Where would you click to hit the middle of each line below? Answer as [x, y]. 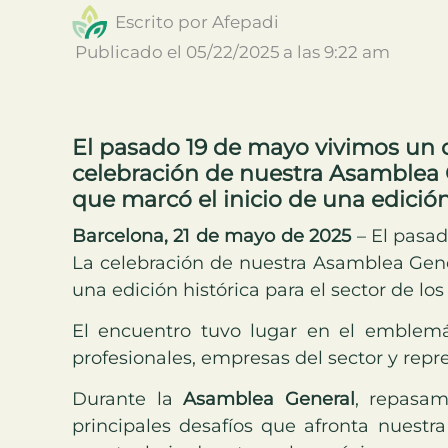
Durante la [128, 399]
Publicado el [130, 51]
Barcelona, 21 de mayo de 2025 [212, 235]
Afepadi [245, 21]
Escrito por [163, 21]
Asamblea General [269, 399]
